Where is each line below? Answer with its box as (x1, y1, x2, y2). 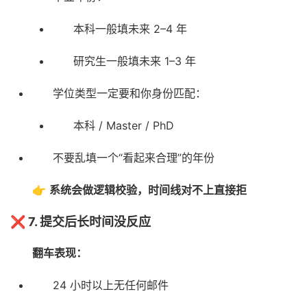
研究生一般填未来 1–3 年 (73, 54, 196, 69)
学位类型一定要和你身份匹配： (53, 86, 206, 101)
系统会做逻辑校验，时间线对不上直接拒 (49, 183, 247, 197)
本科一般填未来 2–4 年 (73, 22, 187, 36)
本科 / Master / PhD (73, 119, 174, 133)
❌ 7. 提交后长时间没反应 (10, 214, 151, 230)
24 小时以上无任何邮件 (53, 278, 169, 293)
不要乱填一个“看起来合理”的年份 (53, 151, 214, 165)
